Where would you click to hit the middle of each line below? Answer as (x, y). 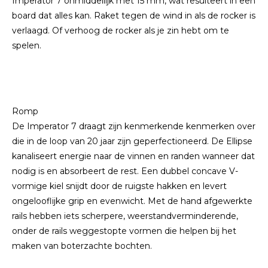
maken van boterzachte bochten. (82, 246)
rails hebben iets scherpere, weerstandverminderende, (125, 216)
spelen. (27, 45)
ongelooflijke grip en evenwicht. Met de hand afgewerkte (132, 201)
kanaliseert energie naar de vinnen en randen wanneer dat (133, 156)
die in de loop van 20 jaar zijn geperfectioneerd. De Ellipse (132, 141)
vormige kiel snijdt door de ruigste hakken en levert (119, 186)
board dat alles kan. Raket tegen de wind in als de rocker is (134, 16)
